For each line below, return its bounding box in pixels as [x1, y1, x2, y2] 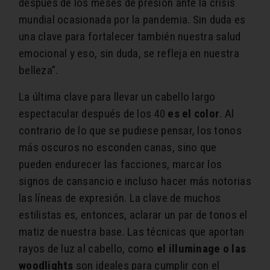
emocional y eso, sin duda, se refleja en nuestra [19, 46, 239, 60]
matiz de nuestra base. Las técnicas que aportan [19, 224, 245, 239]
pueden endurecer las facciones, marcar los [19, 157, 222, 171]
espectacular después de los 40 [19, 106, 168, 121]
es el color [168, 106, 220, 121]
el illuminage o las [157, 241, 246, 256]
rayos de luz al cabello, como [19, 241, 157, 256]
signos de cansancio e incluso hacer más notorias [19, 174, 251, 188]
